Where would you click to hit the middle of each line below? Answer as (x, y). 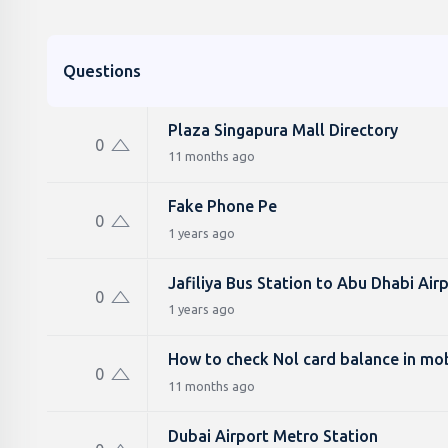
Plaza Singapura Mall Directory (283, 130)
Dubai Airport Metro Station (273, 435)
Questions (102, 70)
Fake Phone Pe (222, 206)
